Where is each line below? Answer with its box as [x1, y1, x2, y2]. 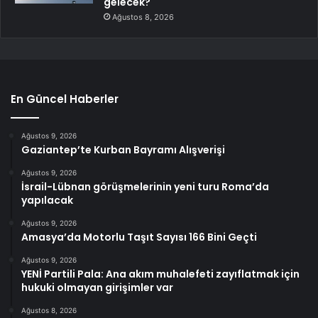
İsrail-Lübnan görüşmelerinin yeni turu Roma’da [21, 179, 269, 194]
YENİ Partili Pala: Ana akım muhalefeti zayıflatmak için [21, 266, 300, 281]
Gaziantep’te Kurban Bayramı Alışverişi [21, 142, 225, 157]
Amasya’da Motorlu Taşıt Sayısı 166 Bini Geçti [21, 229, 257, 244]
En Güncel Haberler [11, 91, 119, 106]
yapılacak [21, 192, 73, 207]
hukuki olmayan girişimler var [21, 280, 173, 295]
